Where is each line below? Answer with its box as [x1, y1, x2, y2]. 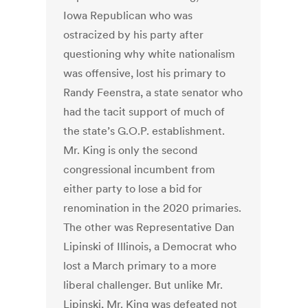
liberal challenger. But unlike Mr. [63, 278, 223, 292]
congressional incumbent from [63, 162, 216, 177]
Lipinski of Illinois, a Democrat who [63, 239, 237, 254]
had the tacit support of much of [63, 104, 225, 119]
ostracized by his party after [63, 27, 204, 42]
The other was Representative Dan [63, 220, 235, 234]
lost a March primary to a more [63, 258, 217, 273]
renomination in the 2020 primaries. [63, 201, 242, 215]
